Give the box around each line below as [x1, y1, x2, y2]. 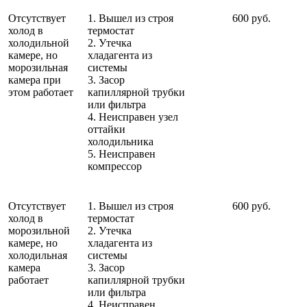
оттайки [88, 123, 125, 135]
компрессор [88, 160, 142, 172]
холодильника [88, 135, 153, 147]
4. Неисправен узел [88, 110, 178, 123]
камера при [8, 73, 61, 86]
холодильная [8, 249, 67, 261]
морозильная [8, 61, 68, 73]
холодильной [8, 36, 69, 49]
